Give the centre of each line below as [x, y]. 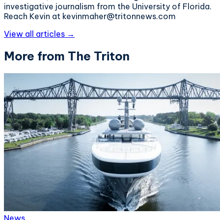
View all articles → [39, 34]
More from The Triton [67, 56]
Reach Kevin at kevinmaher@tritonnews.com [90, 16]
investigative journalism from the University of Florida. [108, 6]
